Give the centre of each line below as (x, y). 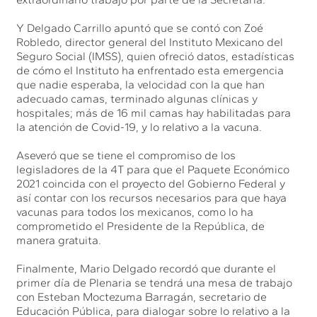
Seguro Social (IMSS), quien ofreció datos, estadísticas (156, 56)
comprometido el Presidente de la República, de (141, 226)
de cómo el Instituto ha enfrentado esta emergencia (150, 70)
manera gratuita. (59, 240)
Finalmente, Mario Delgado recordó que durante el (146, 268)
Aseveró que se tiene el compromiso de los (126, 155)
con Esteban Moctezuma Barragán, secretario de (142, 296)
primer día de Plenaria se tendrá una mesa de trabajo (155, 282)
